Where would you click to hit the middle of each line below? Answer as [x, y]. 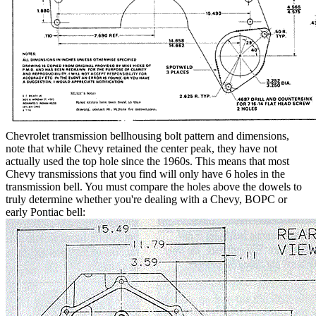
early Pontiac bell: [45, 212]
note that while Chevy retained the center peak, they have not [141, 149]
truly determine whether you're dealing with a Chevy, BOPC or [146, 200]
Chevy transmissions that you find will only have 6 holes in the [145, 174]
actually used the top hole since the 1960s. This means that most [147, 162]
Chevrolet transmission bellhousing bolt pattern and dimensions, [147, 136]
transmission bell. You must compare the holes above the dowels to [154, 187]
